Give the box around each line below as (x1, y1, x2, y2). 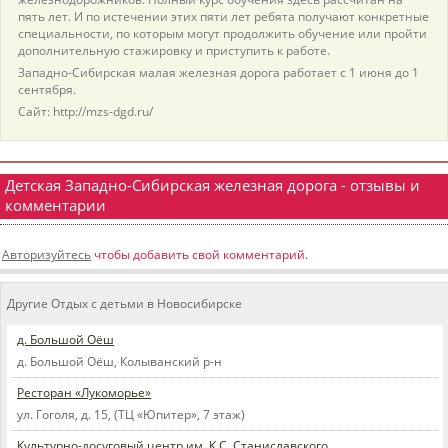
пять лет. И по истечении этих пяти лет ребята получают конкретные (18, 8, 429, 26)
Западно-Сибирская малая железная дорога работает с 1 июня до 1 (18, 64, 419, 82)
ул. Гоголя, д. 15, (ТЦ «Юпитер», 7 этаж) (17, 405, 245, 423)
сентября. (18, 81, 76, 99)
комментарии (5, 195, 106, 216)
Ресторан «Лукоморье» (17, 383, 151, 401)
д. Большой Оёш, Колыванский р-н (17, 352, 222, 370)
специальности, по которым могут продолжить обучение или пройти (18, 25, 427, 43)
